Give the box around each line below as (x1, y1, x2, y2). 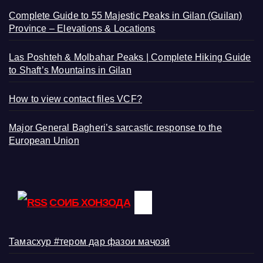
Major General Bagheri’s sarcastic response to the (9, 122, 222, 133)
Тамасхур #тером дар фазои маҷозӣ (9, 236, 170, 247)
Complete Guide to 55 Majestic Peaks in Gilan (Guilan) (9, 10, 242, 21)
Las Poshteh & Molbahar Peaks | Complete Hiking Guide (9, 52, 251, 62)
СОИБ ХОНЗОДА (49, 196, 130, 208)
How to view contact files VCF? (9, 93, 142, 104)
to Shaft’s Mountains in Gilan (9, 65, 131, 75)
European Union (9, 135, 79, 146)
